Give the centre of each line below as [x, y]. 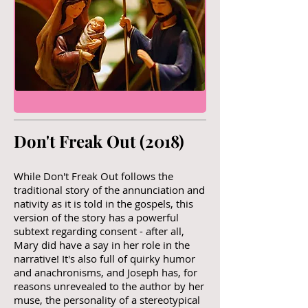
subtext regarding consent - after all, [99, 231]
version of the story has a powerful [96, 217]
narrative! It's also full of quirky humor [104, 258]
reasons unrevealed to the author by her [109, 286]
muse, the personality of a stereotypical [107, 300]
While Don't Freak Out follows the [93, 176]
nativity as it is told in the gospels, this [103, 203]
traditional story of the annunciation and [109, 190]
